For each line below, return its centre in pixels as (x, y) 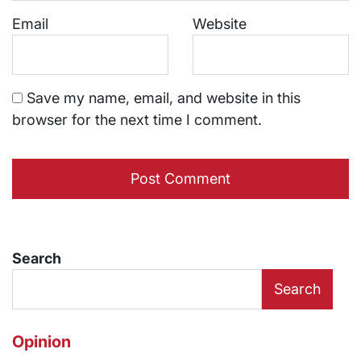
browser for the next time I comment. (137, 120)
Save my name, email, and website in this (164, 98)
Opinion (41, 342)
